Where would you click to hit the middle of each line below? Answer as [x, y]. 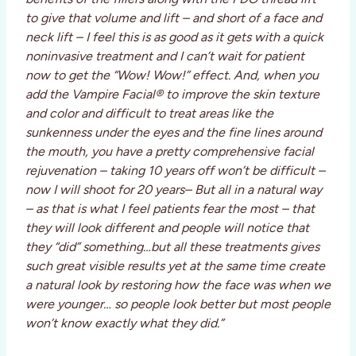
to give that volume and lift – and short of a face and [174, 18]
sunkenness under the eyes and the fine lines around [174, 133]
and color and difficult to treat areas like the [149, 114]
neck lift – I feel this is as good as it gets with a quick [174, 37]
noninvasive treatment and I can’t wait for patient [165, 56]
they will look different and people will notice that [167, 228]
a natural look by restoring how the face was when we [178, 285]
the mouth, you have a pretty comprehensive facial [170, 152]
